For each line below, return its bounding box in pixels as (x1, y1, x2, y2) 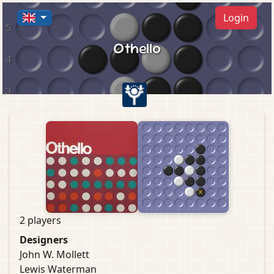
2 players (20, 213, 61, 227)
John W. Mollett (20, 248, 89, 261)
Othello (113, 38, 161, 57)
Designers (20, 233, 68, 246)
